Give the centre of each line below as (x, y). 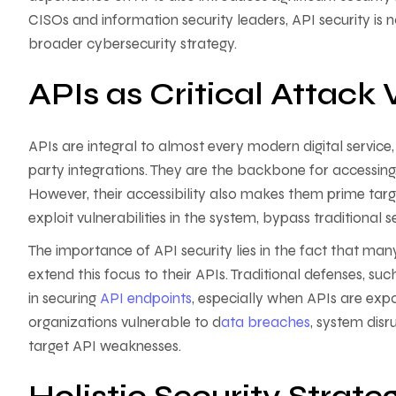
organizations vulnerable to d (125, 322)
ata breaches (266, 322)
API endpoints (146, 298)
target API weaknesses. (105, 346)
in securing (64, 298)
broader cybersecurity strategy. (133, 43)
